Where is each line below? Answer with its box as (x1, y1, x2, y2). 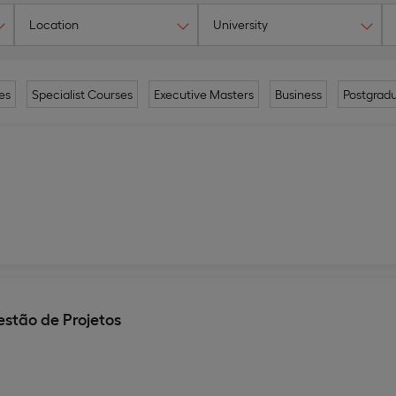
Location (29, 17, 79, 32)
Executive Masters (153, 87, 254, 102)
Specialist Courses (31, 87, 133, 102)
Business (274, 87, 322, 102)
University (213, 17, 268, 32)
